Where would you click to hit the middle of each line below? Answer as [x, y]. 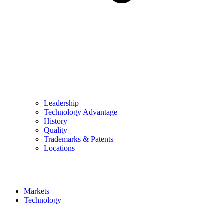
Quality [56, 130]
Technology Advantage [81, 112]
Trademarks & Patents [79, 139]
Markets [37, 191]
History [56, 121]
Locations [59, 148]
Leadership [61, 103]
